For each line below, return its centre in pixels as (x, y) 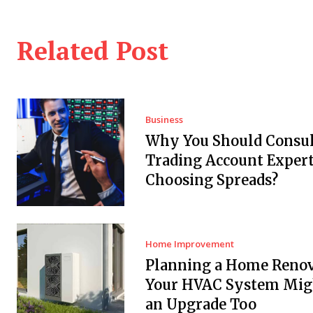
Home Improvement (189, 244)
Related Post (93, 51)
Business (164, 119)
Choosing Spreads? (211, 180)
